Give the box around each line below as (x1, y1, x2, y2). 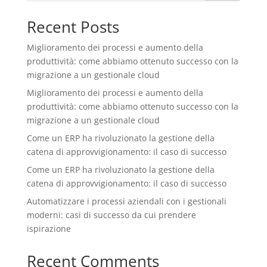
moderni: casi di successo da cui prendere (26, 209, 196, 221)
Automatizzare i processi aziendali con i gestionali (26, 195, 226, 207)
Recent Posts (26, 16, 119, 38)
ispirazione (26, 223, 71, 235)
